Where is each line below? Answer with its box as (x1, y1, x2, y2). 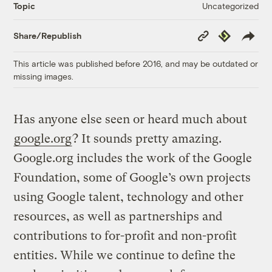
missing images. (13, 70, 74, 81)
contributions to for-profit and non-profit (13, 228, 237, 243)
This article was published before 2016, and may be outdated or (13, 58, 259, 69)
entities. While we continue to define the (13, 248, 236, 262)
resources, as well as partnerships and (13, 209, 223, 223)
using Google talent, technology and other (13, 189, 244, 204)
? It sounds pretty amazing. (72, 131, 222, 146)
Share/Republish (13, 30, 82, 41)
